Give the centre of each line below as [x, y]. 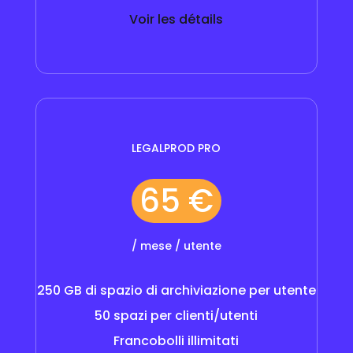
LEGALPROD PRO [176, 148]
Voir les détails [176, 19]
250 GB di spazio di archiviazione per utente [176, 290]
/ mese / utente [176, 245]
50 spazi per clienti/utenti [176, 315]
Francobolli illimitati [176, 340]
